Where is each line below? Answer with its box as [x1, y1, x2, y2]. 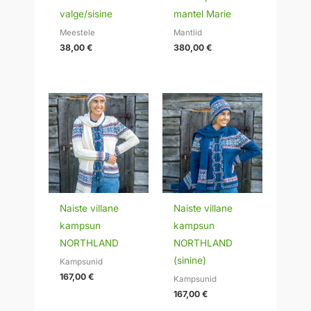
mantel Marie [174, 8, 232, 20]
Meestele [60, 27, 96, 37]
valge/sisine [60, 8, 113, 20]
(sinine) [174, 255, 207, 267]
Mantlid [174, 27, 203, 37]
